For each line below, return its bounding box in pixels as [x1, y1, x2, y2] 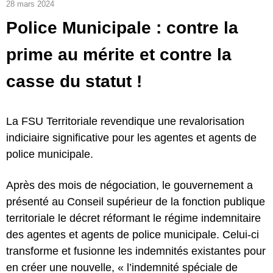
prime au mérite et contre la [6, 44, 232, 64]
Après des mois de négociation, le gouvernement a [6, 179, 253, 191]
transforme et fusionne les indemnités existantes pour [6, 244, 266, 257]
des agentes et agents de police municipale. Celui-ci [6, 228, 259, 241]
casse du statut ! [6, 71, 142, 91]
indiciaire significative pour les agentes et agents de [6, 131, 257, 144]
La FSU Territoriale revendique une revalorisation [6, 115, 244, 127]
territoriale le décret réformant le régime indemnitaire [6, 211, 261, 224]
